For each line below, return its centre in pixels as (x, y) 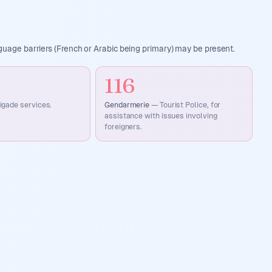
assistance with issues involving (161, 116)
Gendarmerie (127, 105)
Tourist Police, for (190, 105)
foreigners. (124, 127)
